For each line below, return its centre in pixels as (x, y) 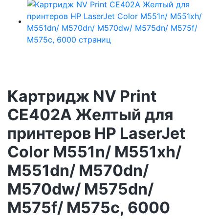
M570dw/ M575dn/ (80, 189)
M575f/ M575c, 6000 (89, 208)
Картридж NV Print (82, 96)
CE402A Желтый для (90, 115)
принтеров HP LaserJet (96, 133)
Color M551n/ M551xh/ (94, 152)
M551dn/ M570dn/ (78, 171)
